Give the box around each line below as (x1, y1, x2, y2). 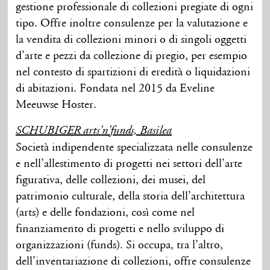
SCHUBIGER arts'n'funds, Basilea (16, 125, 172, 137)
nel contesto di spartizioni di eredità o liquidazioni (16, 66, 251, 78)
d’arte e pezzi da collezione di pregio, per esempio (16, 49, 248, 62)
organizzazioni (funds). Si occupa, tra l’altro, (16, 239, 224, 251)
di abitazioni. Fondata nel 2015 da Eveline (16, 82, 215, 95)
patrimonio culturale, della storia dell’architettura (16, 190, 245, 202)
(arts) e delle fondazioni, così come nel (16, 206, 195, 219)
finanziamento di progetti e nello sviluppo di (16, 222, 225, 235)
